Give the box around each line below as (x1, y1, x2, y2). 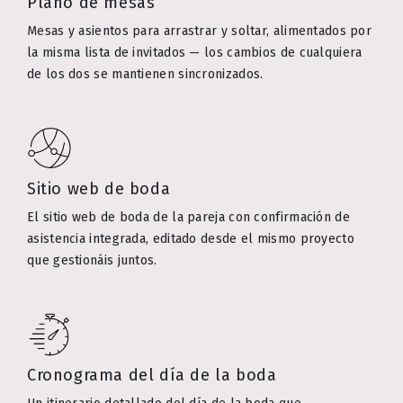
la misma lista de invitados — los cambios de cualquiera (27, 45, 363, 61)
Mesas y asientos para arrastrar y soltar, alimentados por (27, 23, 372, 40)
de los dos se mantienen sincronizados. (27, 67, 264, 83)
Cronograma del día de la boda (27, 365, 277, 386)
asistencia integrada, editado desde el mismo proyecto (27, 231, 354, 247)
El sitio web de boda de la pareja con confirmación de (27, 210, 350, 226)
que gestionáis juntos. (27, 253, 157, 269)
